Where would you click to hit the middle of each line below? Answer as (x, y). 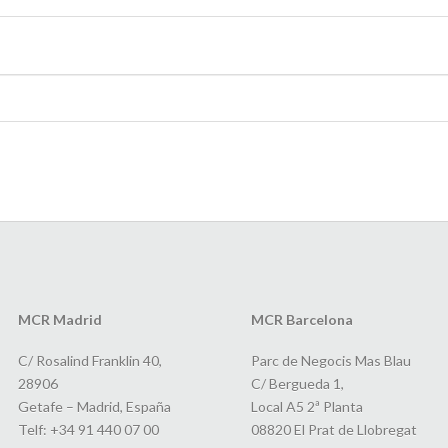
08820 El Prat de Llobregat (333, 430)
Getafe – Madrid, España (94, 407)
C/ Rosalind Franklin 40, (89, 361)
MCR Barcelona (301, 320)
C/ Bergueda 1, (297, 384)
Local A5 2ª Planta (306, 407)
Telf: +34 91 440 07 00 (88, 430)
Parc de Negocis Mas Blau (330, 361)
